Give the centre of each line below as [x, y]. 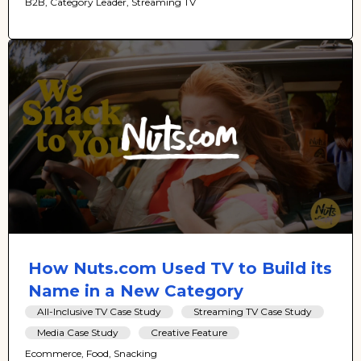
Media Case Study [78, 332]
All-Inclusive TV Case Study [99, 311]
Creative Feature [189, 332]
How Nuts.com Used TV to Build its [180, 268]
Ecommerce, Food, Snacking [91, 353]
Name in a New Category [136, 290]
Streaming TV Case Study [253, 311]
